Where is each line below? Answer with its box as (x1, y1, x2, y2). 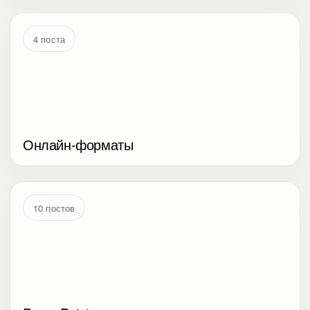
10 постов (33, 201, 75, 215)
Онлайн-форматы (23, 134, 134, 154)
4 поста (33, 32, 65, 46)
